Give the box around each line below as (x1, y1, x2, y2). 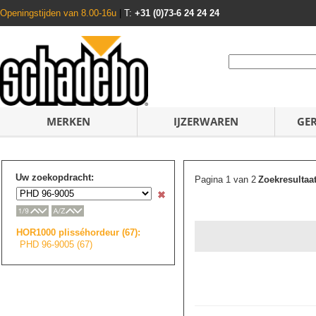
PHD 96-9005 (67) (20, 238, 92, 250)
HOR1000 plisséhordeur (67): (16, 226, 140, 238)
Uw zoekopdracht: (16, 172, 94, 183)
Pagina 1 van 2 (195, 174, 256, 185)
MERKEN (47, 114, 90, 128)
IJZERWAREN (174, 114, 238, 128)
